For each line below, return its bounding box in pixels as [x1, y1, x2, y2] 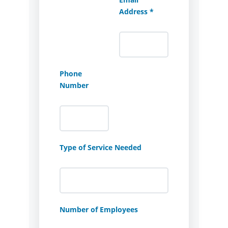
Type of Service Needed [59, 142, 141, 152]
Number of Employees [59, 204, 138, 214]
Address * [119, 6, 154, 16]
